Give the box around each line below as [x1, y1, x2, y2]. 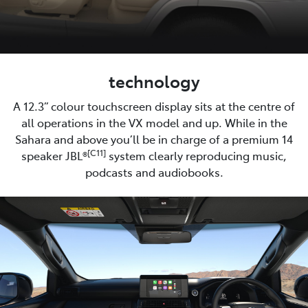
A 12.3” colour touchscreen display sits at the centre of [13, 98, 295, 114]
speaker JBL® [21, 148, 87, 164]
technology [108, 69, 200, 93]
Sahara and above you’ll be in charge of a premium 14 [15, 131, 293, 147]
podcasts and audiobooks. [85, 164, 223, 180]
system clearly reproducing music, [106, 148, 287, 164]
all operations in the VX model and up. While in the [21, 115, 287, 131]
